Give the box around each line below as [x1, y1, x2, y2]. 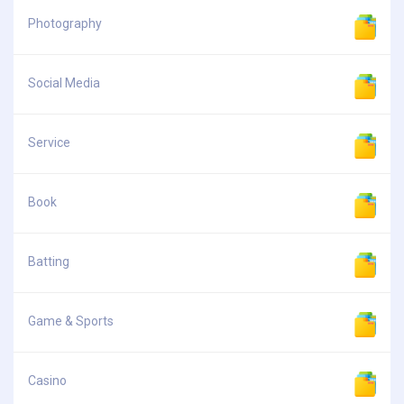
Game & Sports [28, 314, 114, 329]
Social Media [28, 76, 100, 91]
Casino [28, 373, 67, 389]
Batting [28, 254, 69, 270]
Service [28, 135, 70, 151]
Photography [28, 16, 102, 32]
